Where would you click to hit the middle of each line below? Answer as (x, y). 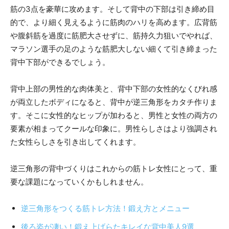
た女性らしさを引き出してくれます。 (75, 142)
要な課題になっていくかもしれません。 (79, 181)
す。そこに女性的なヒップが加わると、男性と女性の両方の (114, 115)
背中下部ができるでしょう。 (60, 62)
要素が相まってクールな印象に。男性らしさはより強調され (114, 128)
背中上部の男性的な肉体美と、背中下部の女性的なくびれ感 (114, 88)
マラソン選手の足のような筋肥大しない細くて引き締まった (114, 49)
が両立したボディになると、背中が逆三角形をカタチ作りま (114, 102)
